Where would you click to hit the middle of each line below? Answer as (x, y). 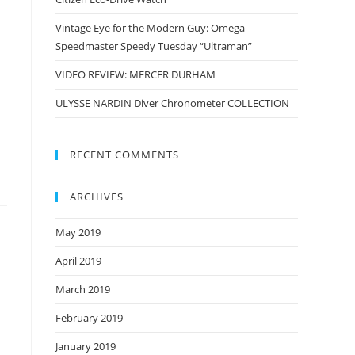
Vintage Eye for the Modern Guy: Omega (150, 28)
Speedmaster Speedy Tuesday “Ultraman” (154, 46)
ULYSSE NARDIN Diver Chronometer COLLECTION (172, 103)
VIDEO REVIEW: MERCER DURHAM (136, 74)
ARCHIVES (97, 197)
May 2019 (78, 232)
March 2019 (83, 289)
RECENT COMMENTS (124, 155)
